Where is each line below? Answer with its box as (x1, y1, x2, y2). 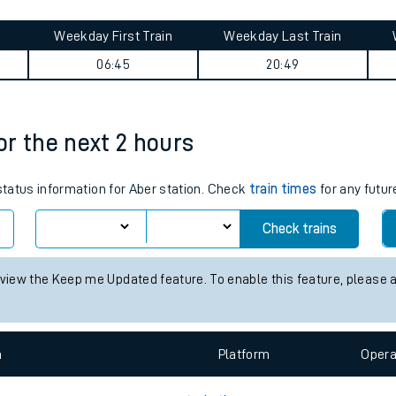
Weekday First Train (54, 117, 172, 131)
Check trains (262, 309, 337, 324)
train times (248, 270, 317, 284)
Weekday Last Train (224, 117, 342, 131)
